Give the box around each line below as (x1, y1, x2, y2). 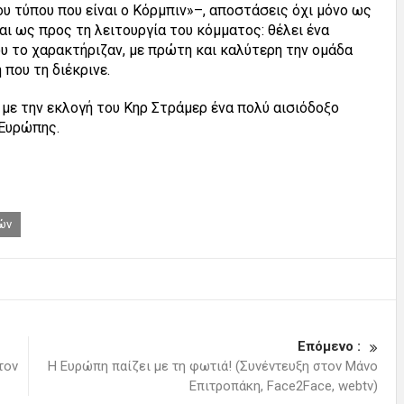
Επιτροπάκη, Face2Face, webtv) (189, 378, 378, 395)
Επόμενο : (298, 338, 361, 355)
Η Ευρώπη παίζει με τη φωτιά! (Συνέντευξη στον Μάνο (48, 358, 378, 375)
